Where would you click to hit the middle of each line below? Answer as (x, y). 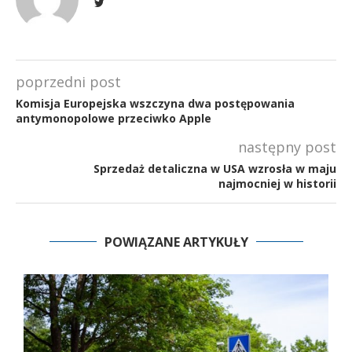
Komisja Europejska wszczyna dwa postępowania (155, 103)
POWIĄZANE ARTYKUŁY (176, 242)
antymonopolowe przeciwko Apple (114, 118)
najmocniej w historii (277, 183)
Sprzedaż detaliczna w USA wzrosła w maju (215, 168)
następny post (287, 147)
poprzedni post (68, 81)
